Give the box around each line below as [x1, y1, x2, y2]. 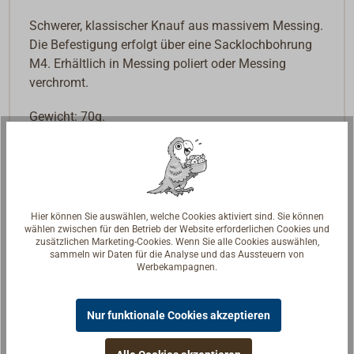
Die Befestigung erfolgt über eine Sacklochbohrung [29, 36, 313, 52]
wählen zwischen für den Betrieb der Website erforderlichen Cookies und [24, 224, 330, 235]
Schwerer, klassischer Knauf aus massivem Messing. [29, 17, 324, 33]
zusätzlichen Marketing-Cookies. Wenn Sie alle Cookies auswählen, [35, 236, 319, 248]
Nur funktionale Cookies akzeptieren [87, 309, 270, 322]
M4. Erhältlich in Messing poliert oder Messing [29, 55, 287, 71]
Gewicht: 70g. [29, 108, 106, 124]
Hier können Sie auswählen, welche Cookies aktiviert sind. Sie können [30, 211, 324, 223]
